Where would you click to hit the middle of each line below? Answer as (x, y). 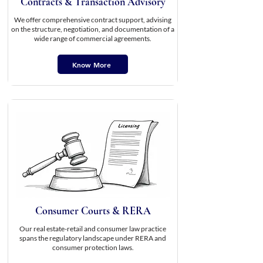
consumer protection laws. (93, 247)
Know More (92, 64)
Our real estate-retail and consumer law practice (93, 229)
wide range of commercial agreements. (93, 38)
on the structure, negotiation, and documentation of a (93, 29)
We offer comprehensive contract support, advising (93, 20)
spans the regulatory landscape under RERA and (93, 238)
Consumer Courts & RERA (93, 211)
